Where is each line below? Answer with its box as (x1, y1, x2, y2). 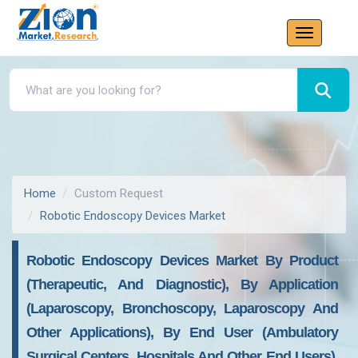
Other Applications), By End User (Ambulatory (26, 324, 338, 340)
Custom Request (74, 186, 163, 201)
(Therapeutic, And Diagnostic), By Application (26, 276, 338, 292)
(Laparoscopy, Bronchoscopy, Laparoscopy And (26, 300, 338, 316)
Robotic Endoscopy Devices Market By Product (26, 253, 338, 268)
